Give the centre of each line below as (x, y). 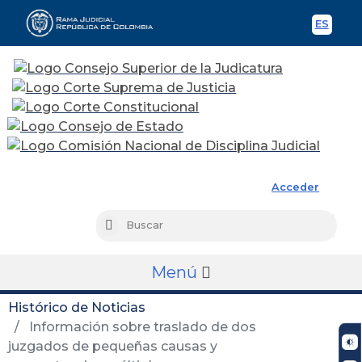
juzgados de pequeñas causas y (113, 346)
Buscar (130, 226)
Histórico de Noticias (77, 307)
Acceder (296, 187)
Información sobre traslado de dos (141, 326)
